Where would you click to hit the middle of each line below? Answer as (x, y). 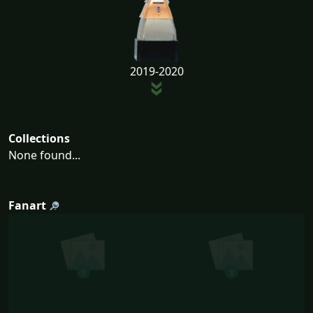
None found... (44, 155)
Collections (39, 138)
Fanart (27, 205)
